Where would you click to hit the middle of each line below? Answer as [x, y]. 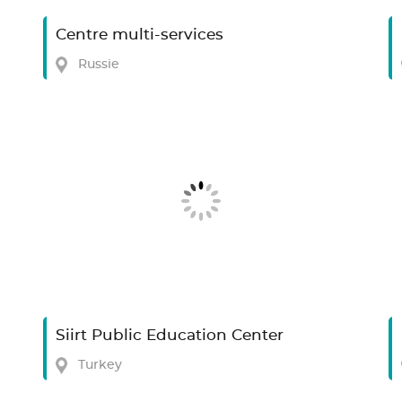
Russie [99, 64]
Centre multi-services [140, 35]
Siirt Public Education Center [170, 336]
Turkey [100, 366]
